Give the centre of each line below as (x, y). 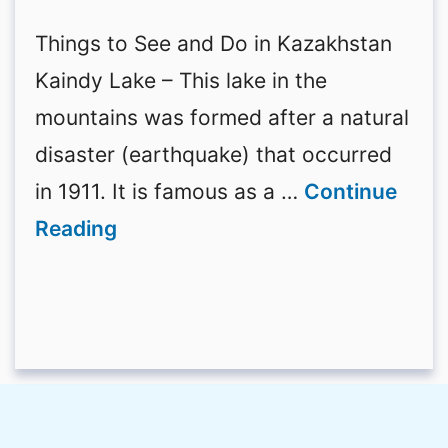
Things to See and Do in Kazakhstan (213, 44)
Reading (76, 229)
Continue (350, 192)
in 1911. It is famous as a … (169, 192)
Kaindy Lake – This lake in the (181, 81)
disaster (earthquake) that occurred (213, 155)
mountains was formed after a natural (222, 118)
